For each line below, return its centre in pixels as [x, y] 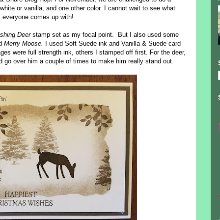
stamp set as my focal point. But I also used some [105, 35]
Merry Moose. [23, 44]
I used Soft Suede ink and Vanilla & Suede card [112, 44]
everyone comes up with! [39, 17]
